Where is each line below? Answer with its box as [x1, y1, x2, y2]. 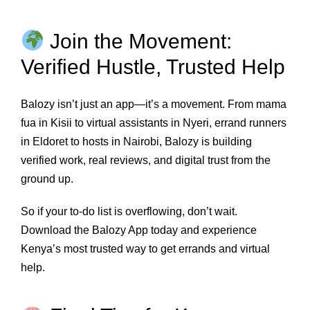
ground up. [21, 173, 73, 185]
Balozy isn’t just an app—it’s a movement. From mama [21, 98, 286, 111]
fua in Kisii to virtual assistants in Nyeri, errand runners [21, 117, 286, 129]
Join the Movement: [44, 29, 232, 53]
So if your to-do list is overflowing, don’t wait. [21, 206, 237, 218]
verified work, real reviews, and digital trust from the [21, 154, 271, 167]
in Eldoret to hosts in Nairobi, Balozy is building [21, 136, 252, 148]
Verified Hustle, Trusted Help [21, 55, 285, 78]
